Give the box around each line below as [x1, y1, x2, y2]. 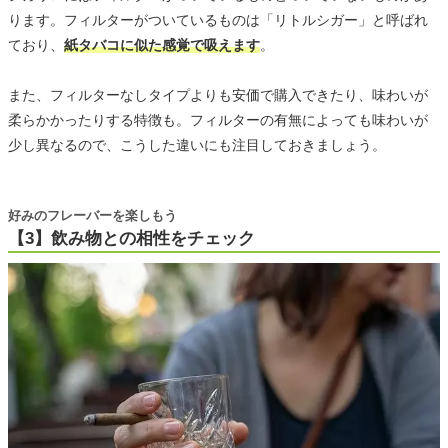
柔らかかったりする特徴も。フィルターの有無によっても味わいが [8, 112, 428, 129]
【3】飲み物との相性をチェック [8, 229, 255, 249]
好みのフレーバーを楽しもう [8, 208, 177, 224]
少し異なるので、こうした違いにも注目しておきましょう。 [8, 137, 386, 154]
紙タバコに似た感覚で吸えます [64, 37, 260, 54]
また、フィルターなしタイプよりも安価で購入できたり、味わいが [8, 87, 428, 104]
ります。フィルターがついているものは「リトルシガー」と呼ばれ [8, 12, 428, 29]
